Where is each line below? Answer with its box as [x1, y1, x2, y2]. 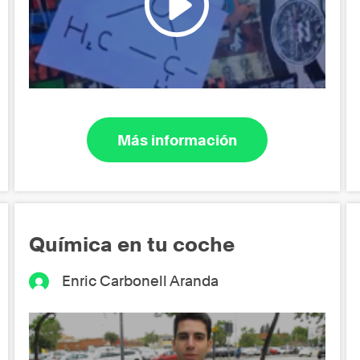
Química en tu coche [29, 231, 235, 256]
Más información [117, 131, 237, 149]
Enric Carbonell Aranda [61, 272, 219, 289]
